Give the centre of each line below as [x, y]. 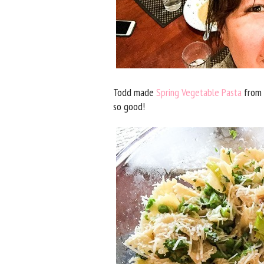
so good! [129, 107]
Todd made [135, 93]
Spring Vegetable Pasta [199, 93]
